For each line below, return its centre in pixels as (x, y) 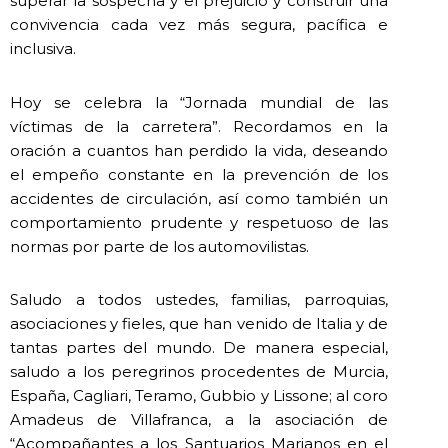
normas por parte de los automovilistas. (159, 246)
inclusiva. (43, 49)
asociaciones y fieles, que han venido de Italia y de (199, 324)
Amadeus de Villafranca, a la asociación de (199, 420)
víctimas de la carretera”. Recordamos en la (199, 126)
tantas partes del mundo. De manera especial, (199, 348)
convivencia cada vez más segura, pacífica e (199, 25)
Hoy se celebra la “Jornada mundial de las (199, 102)
